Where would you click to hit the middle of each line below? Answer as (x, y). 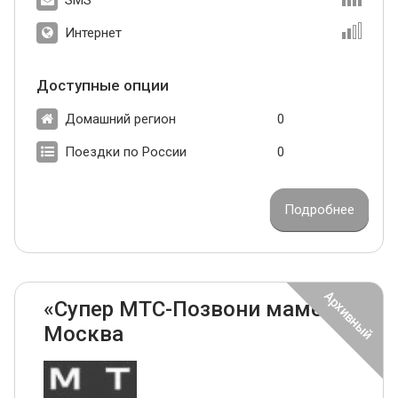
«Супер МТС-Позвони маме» (188, 309)
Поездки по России (126, 151)
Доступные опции (103, 85)
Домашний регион (120, 119)
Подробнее (319, 209)
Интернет (93, 32)
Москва (84, 334)
